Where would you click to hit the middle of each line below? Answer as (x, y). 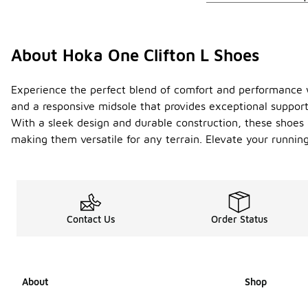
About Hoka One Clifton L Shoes (135, 55)
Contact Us (91, 219)
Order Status (239, 219)
